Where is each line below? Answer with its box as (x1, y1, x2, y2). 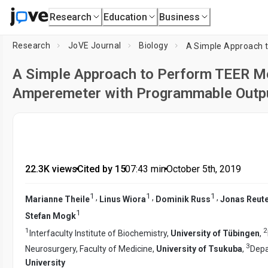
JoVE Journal (68, 41, 121, 50)
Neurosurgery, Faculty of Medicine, (25, 243, 156, 254)
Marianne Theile (25, 194, 90, 204)
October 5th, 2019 (166, 163, 241, 175)
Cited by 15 (77, 163, 126, 175)
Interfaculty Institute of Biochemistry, (29, 228, 170, 238)
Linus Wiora (99, 194, 146, 204)
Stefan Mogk (25, 211, 76, 221)
